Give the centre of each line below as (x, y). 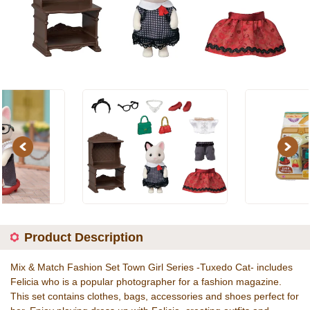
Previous (35, 146)
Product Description (84, 237)
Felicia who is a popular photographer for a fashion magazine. (146, 282)
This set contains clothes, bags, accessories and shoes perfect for (155, 296)
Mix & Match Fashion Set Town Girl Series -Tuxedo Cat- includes (152, 267)
